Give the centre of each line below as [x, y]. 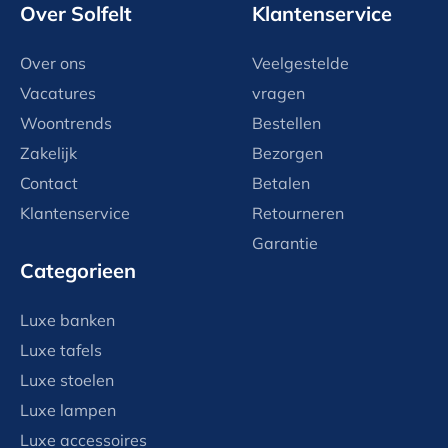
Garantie [285, 243]
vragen [278, 93]
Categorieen [78, 271]
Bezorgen [287, 153]
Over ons [53, 63]
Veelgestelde [300, 63]
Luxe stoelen [67, 380]
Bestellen [286, 123]
